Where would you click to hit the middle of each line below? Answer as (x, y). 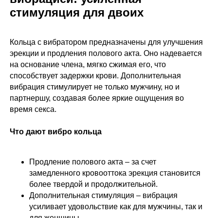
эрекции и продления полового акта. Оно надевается (106, 54)
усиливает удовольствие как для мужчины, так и (116, 207)
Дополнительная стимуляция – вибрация (103, 196)
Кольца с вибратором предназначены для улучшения (106, 42)
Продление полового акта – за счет (93, 162)
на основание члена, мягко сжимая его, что (88, 65)
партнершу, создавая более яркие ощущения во (97, 98)
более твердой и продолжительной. (93, 184)
